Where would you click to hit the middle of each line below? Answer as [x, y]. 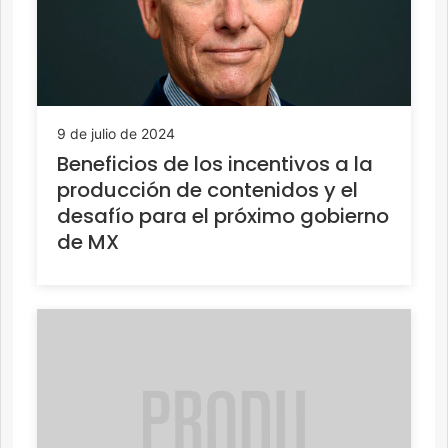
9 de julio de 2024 [116, 134]
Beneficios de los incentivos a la [215, 164]
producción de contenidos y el [207, 190]
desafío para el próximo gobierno [223, 216]
